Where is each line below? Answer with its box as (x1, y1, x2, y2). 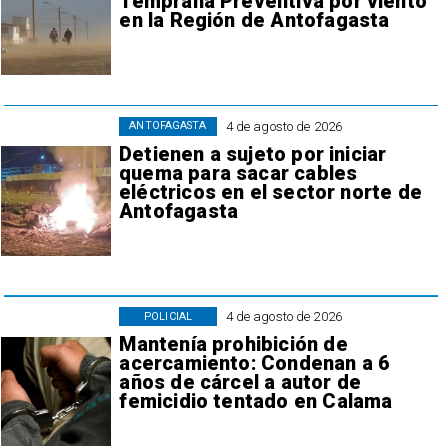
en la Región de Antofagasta (119, 9, 390, 33)
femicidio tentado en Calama (119, 390, 393, 414)
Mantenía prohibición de (119, 333, 348, 357)
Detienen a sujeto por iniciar (119, 142, 387, 166)
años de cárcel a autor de (119, 371, 362, 395)
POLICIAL (144, 309, 193, 323)
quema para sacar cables (119, 161, 358, 185)
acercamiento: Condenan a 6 (119, 352, 390, 376)
